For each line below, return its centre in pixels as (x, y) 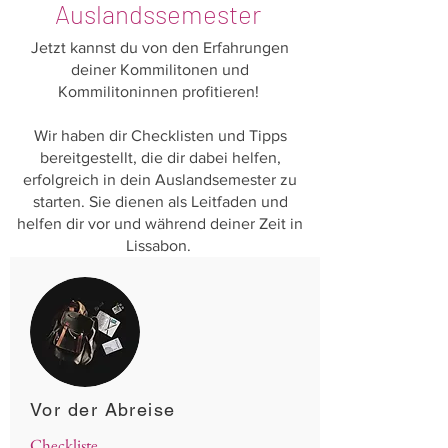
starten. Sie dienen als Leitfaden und (160, 201)
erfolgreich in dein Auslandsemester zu (160, 179)
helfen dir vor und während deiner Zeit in (160, 223)
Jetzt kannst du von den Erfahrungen (160, 47)
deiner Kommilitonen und (160, 69)
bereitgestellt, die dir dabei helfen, (160, 157)
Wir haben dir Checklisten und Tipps (160, 135)
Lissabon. (160, 245)
